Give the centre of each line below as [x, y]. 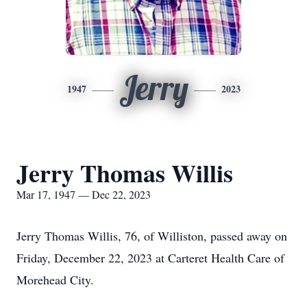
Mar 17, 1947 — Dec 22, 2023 [84, 194]
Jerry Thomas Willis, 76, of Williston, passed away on [152, 236]
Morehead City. [55, 280]
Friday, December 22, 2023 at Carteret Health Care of [150, 258]
